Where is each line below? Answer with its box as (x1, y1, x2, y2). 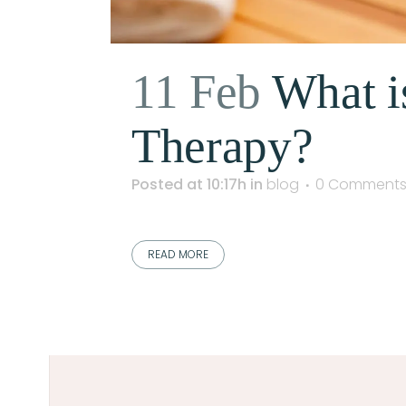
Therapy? (131, 119, 314, 172)
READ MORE (148, 246, 208, 262)
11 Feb (131, 64, 262, 118)
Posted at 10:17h (131, 173, 246, 195)
